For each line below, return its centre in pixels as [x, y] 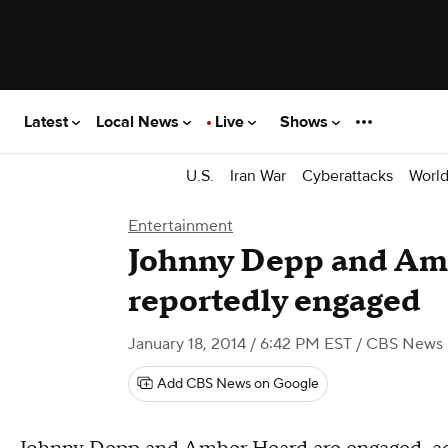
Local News [139, 121]
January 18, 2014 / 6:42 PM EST [240, 344]
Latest [48, 121]
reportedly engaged [274, 301]
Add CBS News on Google [238, 384]
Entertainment [180, 226]
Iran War [258, 175]
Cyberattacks [347, 175]
